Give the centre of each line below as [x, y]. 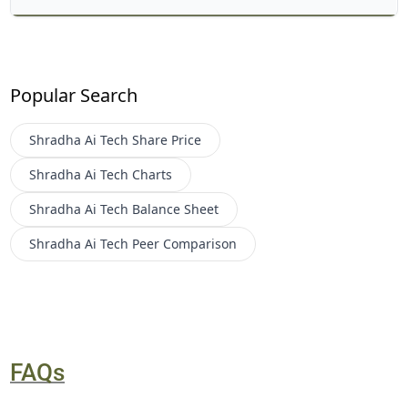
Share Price [167, 139]
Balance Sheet [176, 209]
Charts [153, 174]
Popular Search [74, 95]
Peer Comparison [185, 243]
